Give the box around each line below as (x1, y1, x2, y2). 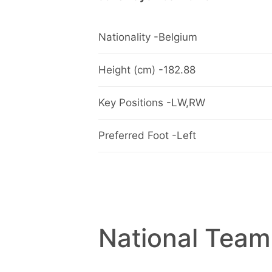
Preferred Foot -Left (98, 129, 196, 142)
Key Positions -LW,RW (98, 97, 205, 109)
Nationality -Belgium (98, 31, 197, 44)
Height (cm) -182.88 (98, 64, 195, 76)
